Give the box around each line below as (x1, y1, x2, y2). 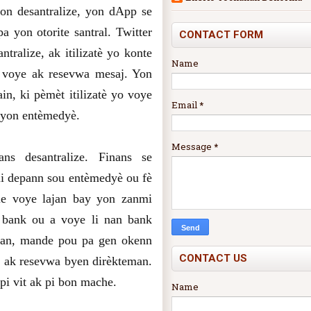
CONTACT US (179, 251, 247, 264)
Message (171, 140, 214, 153)
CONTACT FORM (179, 28, 263, 41)
